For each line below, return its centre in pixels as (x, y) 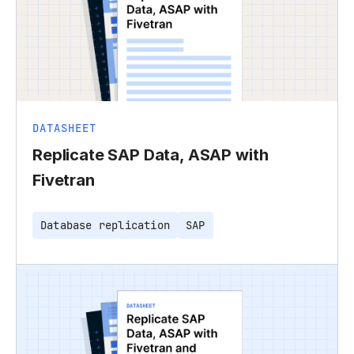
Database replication (105, 225)
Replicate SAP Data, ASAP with (151, 154)
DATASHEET (64, 128)
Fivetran (64, 180)
